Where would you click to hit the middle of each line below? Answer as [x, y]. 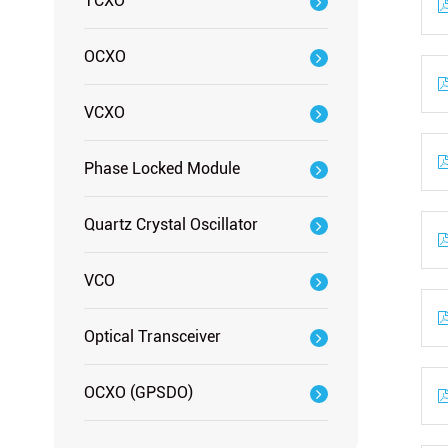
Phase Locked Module [161, 168]
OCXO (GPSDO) [138, 392]
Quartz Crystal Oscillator [170, 224]
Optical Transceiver [152, 336]
